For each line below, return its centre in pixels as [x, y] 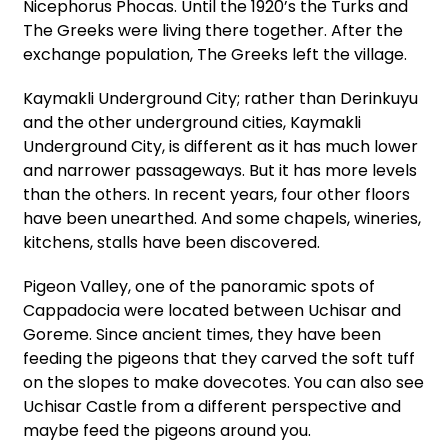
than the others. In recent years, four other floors [216, 194]
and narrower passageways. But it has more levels [220, 170]
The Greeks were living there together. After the [213, 30]
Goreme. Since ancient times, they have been [202, 334]
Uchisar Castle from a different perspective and [212, 406]
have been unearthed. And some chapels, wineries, [222, 218]
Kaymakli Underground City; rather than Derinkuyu [220, 98]
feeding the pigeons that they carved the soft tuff [219, 358]
